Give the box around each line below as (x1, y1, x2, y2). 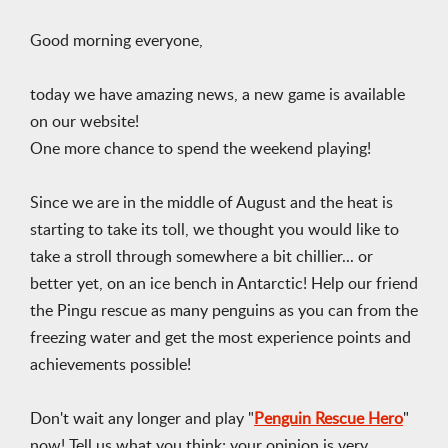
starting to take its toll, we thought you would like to (30, 222, 399, 238)
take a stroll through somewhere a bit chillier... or (30, 249, 373, 265)
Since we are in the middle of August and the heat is (30, 195, 393, 211)
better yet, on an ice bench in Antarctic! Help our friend (30, 276, 418, 292)
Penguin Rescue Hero (254, 411, 403, 427)
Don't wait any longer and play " (30, 411, 254, 427)
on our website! (30, 114, 139, 130)
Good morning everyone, (30, 33, 203, 49)
